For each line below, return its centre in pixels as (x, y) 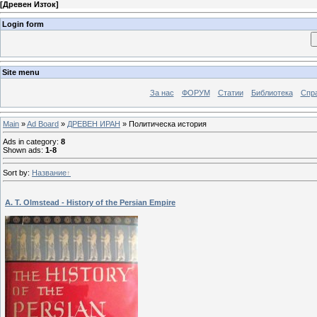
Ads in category (30, 141)
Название (49, 172)
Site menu (21, 73)
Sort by (15, 172)
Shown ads (22, 150)
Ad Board (43, 123)
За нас (162, 93)
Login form (23, 24)
